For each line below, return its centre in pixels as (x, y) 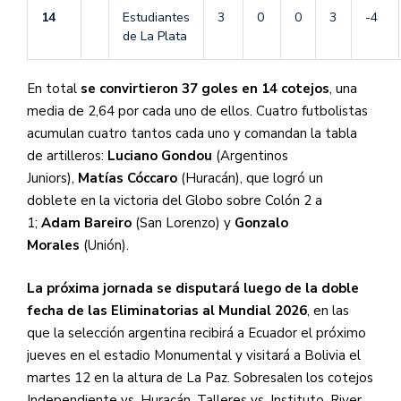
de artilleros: (67, 156)
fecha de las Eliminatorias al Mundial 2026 (167, 310)
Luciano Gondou (160, 156)
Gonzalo (261, 223)
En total (54, 89)
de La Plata (155, 37)
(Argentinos (250, 156)
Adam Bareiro (86, 223)
